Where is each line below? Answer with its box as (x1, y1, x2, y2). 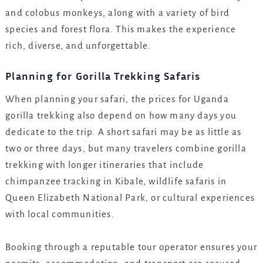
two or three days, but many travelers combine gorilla (5, 143, 247, 154)
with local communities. (5, 209, 114, 220)
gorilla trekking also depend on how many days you (5, 110, 237, 121)
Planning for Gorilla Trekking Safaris (5, 69, 201, 82)
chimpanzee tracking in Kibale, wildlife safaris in (5, 176, 227, 187)
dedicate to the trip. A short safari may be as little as (5, 127, 242, 137)
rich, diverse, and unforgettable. (5, 40, 151, 50)
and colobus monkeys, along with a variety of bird (5, 7, 230, 18)
